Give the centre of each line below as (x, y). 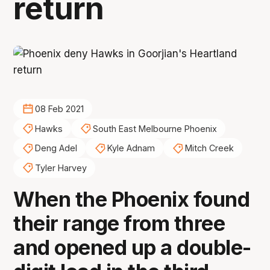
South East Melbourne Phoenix (155, 128)
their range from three (119, 223)
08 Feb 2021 (59, 109)
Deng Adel (56, 148)
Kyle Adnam (131, 148)
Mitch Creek (209, 148)
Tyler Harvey (61, 168)
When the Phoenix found (132, 199)
